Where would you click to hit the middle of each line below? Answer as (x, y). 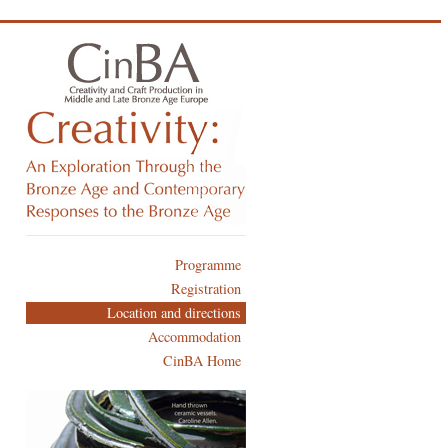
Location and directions (173, 312)
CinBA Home (201, 360)
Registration (205, 288)
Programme (207, 264)
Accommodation (194, 336)
